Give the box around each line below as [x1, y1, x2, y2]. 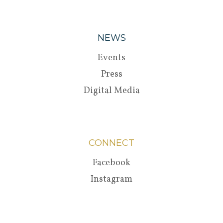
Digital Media [83, 85, 140, 97]
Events [98, 52, 125, 64]
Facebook [93, 157, 130, 169]
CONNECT [89, 137, 134, 148]
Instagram [91, 173, 132, 186]
